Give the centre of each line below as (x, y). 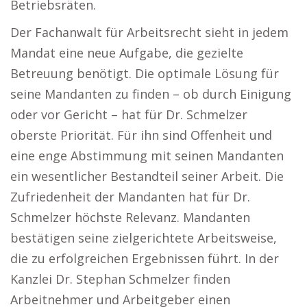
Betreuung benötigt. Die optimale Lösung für (145, 73)
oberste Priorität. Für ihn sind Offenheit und (141, 135)
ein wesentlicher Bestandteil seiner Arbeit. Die (147, 176)
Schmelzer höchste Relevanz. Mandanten (130, 217)
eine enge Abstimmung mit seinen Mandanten (147, 156)
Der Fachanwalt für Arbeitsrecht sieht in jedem (149, 32)
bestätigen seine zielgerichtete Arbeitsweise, (144, 238)
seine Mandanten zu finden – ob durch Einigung (151, 94)
